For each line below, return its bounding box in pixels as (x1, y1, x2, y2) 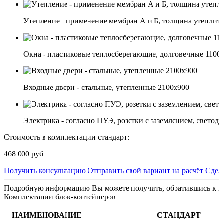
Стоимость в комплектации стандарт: (4, 132, 129, 141)
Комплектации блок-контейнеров (4, 192, 116, 201)
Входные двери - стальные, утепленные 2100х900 (23, 83, 189, 91)
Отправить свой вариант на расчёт (88, 166, 203, 175)
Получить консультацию (4, 166, 86, 175)
